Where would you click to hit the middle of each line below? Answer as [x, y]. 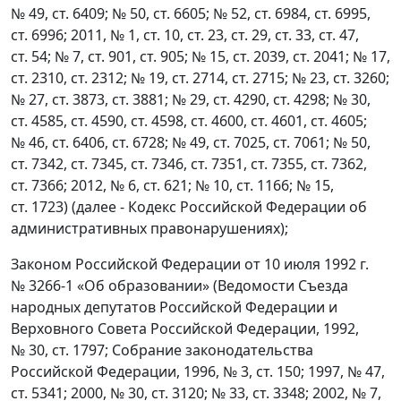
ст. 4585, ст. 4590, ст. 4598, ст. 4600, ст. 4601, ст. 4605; [189, 121]
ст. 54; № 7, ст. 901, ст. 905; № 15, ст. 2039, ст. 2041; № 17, [200, 56]
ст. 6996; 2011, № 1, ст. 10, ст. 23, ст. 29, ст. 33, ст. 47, [185, 35]
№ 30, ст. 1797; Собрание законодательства [162, 350]
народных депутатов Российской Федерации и [174, 307]
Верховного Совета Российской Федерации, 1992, [185, 328]
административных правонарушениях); [149, 228]
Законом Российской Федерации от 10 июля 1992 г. [190, 264]
